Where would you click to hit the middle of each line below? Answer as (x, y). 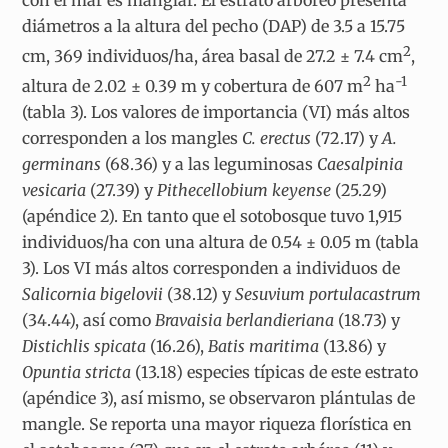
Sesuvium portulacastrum (328, 294)
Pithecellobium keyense (246, 190)
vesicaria (56, 190)
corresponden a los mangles (132, 138)
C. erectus (277, 138)
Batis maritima (264, 346)
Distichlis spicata (84, 346)
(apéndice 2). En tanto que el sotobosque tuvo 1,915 (212, 216)
